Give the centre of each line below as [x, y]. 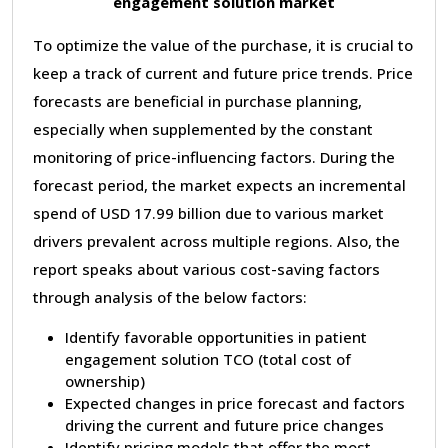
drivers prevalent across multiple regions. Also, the [216, 240]
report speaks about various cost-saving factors [206, 268]
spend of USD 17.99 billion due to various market [208, 212]
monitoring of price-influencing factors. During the [214, 156]
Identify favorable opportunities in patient [216, 336]
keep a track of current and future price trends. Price [223, 72]
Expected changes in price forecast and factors [235, 402]
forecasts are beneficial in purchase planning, [197, 100]
